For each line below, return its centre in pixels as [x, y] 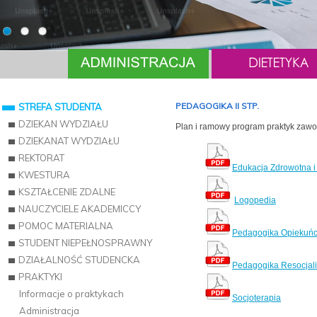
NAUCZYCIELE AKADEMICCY [80, 209]
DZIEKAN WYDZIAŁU [63, 124]
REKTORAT [41, 158]
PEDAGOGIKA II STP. [217, 106]
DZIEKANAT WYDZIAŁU [69, 141]
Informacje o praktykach [71, 294]
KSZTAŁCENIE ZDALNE [67, 192]
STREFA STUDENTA [60, 107]
